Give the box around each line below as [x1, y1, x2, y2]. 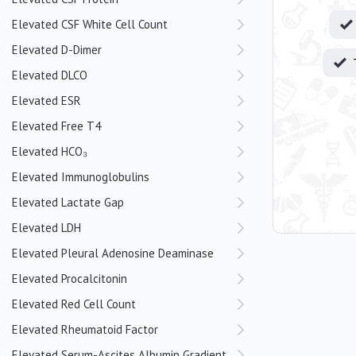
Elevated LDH [12, 220, 81, 235]
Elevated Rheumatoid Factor [12, 322, 158, 337]
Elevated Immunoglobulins [12, 169, 149, 184]
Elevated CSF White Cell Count [12, 17, 168, 32]
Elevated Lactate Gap [12, 195, 124, 210]
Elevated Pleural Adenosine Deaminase [12, 246, 214, 261]
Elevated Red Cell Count [12, 296, 136, 311]
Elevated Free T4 [12, 118, 101, 133]
